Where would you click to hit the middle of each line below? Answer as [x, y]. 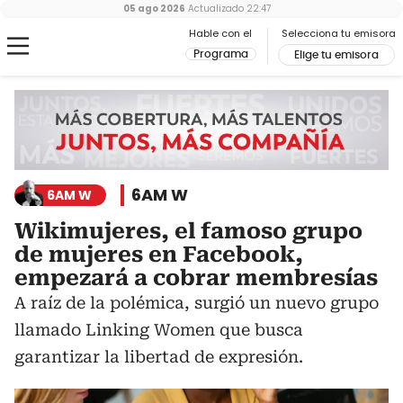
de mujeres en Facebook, [159, 255]
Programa [221, 54]
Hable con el [220, 33]
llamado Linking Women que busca [159, 330]
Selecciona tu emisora [339, 33]
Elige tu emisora [336, 55]
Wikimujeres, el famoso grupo [188, 232]
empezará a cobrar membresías [196, 278]
